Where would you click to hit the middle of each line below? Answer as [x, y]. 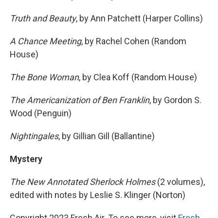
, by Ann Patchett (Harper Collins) [139, 18]
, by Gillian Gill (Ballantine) [107, 136]
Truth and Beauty [43, 18]
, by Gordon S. [175, 100]
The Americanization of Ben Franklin [80, 100]
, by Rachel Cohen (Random [134, 41]
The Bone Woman [44, 77]
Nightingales [34, 136]
